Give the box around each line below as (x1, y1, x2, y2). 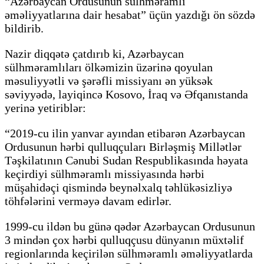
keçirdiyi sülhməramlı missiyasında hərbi (5, 167, 204, 180)
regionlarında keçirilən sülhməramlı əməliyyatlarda (5, 246, 253, 260)
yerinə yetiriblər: (5, 101, 86, 114)
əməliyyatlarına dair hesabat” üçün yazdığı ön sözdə (5, 8, 255, 21)
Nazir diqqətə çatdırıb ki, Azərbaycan (5, 47, 184, 60)
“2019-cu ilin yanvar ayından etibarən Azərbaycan (5, 126, 245, 140)
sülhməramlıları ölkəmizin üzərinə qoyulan (5, 60, 213, 74)
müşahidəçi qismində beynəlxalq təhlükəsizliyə (5, 180, 232, 194)
